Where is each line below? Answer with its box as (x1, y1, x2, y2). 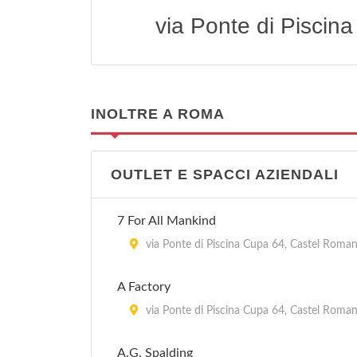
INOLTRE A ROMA (91, 106, 225, 122)
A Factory (117, 280, 171, 293)
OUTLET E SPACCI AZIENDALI (111, 167, 339, 182)
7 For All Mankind (117, 214, 216, 227)
